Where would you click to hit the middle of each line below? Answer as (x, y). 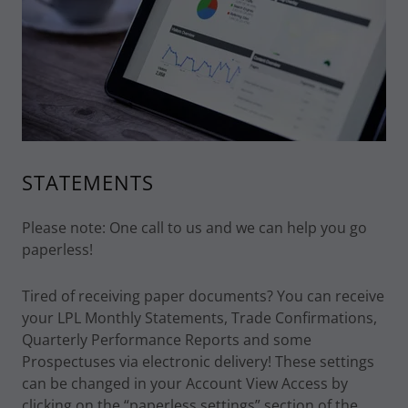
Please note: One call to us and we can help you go (194, 228)
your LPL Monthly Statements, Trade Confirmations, (199, 318)
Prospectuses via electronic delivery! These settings (198, 362)
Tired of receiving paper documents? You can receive (203, 296)
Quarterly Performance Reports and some (167, 340)
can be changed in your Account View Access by (185, 383)
